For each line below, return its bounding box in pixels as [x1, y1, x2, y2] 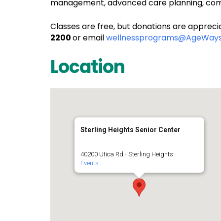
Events [80, 159, 99, 167]
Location [50, 54, 125, 79]
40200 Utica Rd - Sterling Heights [80, 150, 173, 158]
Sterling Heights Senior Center [80, 126, 181, 134]
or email [73, 32, 106, 43]
